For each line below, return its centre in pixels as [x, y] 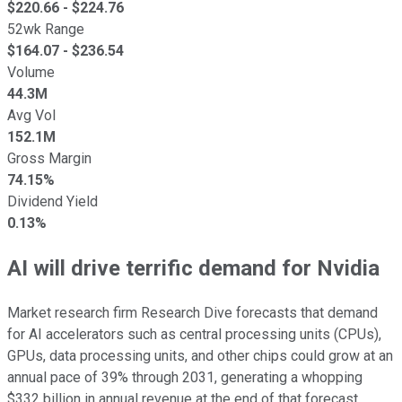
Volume [31, 72]
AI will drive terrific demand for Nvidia [193, 268]
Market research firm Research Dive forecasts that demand [192, 312]
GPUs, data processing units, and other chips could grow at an [200, 355]
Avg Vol [31, 115]
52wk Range [46, 29]
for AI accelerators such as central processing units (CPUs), [194, 334]
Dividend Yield [52, 201]
